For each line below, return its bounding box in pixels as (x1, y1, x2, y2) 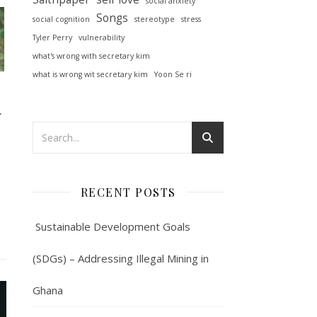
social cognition (33, 13, 90, 24)
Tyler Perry (33, 32, 72, 42)
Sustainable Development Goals (33, 219, 190, 234)
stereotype (134, 13, 175, 24)
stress (181, 13, 201, 24)
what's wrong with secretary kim (33, 50, 150, 61)
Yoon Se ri (154, 69, 192, 79)
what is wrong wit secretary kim (33, 69, 148, 79)
